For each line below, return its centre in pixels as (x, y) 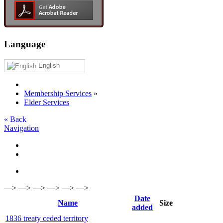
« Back (15, 119)
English (48, 65)
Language (25, 44)
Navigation (21, 128)
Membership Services (58, 93)
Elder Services (47, 102)
